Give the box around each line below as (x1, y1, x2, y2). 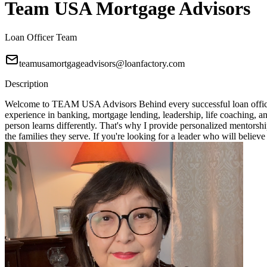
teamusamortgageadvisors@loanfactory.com (19, 58, 185, 69)
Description (5, 79, 48, 89)
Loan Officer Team (5, 32, 77, 43)
